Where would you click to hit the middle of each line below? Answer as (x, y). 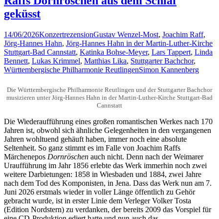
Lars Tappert (171, 52)
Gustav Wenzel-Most (126, 34)
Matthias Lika (105, 61)
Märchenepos (26, 157)
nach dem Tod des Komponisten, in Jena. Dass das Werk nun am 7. (108, 183)
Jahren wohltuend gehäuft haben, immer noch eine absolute (95, 139)
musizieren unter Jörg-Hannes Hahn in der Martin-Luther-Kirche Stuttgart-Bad (109, 98)
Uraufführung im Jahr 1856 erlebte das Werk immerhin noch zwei (105, 165)
